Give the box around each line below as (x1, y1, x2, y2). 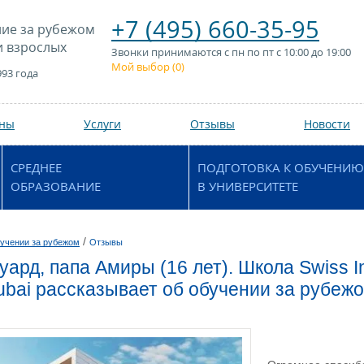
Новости (304, 116, 350, 132)
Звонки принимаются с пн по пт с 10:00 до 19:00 (111, 45, 351, 59)
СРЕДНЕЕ (11, 159, 62, 175)
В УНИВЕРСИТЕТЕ (197, 178, 298, 194)
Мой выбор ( (111, 59, 175, 74)
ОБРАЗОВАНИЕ (11, 178, 101, 194)
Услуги (84, 116, 121, 132)
